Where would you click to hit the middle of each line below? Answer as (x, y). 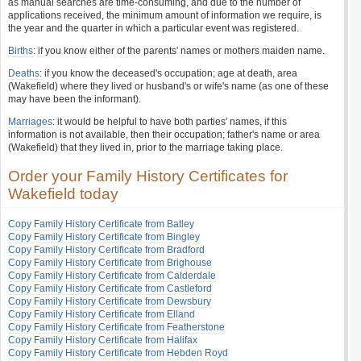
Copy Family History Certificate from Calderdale (112, 276)
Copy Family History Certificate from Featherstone (116, 327)
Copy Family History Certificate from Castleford (110, 288)
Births (21, 51)
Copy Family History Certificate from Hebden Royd (118, 353)
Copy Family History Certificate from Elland (102, 314)
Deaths (24, 73)
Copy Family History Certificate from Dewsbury (110, 301)
